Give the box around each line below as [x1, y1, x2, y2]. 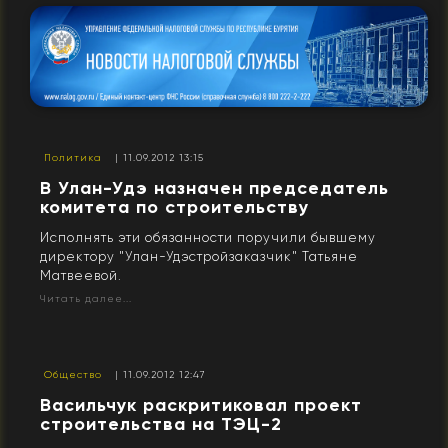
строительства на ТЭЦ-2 [40, 412, 282, 435]
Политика [44, 151, 102, 163]
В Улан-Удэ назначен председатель [40, 176, 389, 199]
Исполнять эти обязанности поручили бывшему [40, 229, 376, 245]
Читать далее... [40, 292, 132, 304]
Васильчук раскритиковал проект [40, 393, 362, 416]
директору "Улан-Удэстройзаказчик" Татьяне [40, 248, 358, 264]
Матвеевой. [40, 267, 122, 283]
